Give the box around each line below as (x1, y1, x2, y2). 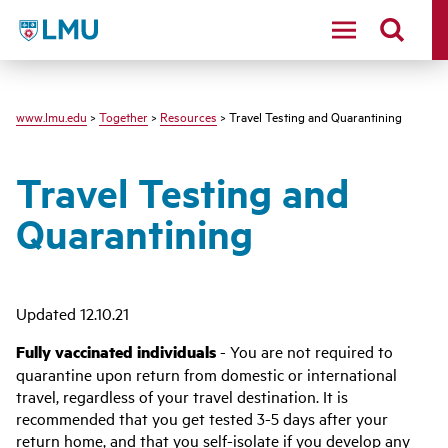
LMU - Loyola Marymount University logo (15, 15, 304, 38)
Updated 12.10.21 (16, 302, 129, 324)
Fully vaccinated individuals (16, 340, 216, 363)
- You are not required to (216, 340, 393, 362)
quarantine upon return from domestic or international (16, 363, 397, 385)
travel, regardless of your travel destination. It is (16, 385, 348, 407)
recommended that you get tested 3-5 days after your (16, 407, 388, 429)
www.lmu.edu (16, 107, 87, 125)
